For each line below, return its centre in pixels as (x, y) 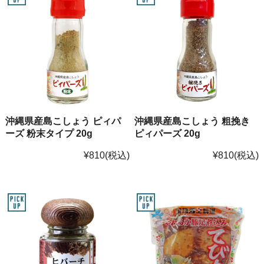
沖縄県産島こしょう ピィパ (63, 121)
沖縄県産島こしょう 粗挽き (192, 121)
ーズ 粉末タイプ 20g (49, 133)
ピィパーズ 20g (168, 133)
